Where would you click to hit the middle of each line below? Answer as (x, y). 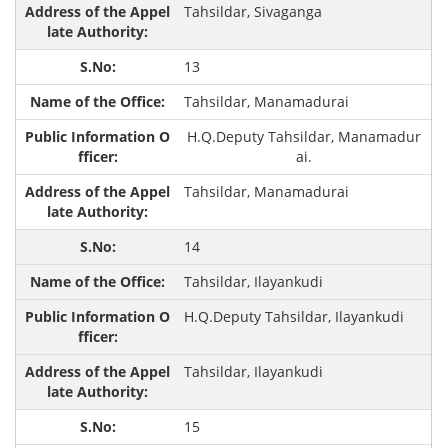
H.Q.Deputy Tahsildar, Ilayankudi (293, 317)
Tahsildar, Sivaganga (252, 12)
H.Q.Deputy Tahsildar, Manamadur (304, 137)
